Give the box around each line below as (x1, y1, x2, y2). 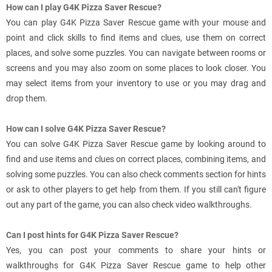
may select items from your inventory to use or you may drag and (6, 78, 266, 89)
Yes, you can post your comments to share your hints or (6, 245, 266, 256)
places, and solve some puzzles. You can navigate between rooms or (6, 48, 266, 58)
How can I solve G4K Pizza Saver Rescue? (6, 124, 166, 134)
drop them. (6, 93, 47, 104)
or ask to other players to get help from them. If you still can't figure (6, 185, 266, 195)
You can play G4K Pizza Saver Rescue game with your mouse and (6, 18, 266, 28)
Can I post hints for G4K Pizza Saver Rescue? (6, 230, 178, 240)
